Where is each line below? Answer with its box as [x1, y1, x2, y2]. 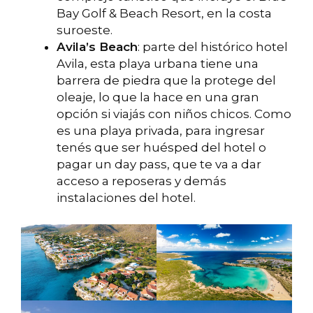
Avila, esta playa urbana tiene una [57, 57, 259, 71]
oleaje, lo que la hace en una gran [57, 90, 259, 105]
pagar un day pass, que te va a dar [57, 157, 261, 172]
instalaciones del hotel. [57, 191, 198, 205]
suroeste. [57, 23, 115, 38]
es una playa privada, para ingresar [57, 124, 265, 138]
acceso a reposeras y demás [57, 174, 226, 189]
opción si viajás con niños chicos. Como [57, 107, 291, 122]
